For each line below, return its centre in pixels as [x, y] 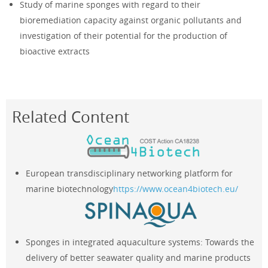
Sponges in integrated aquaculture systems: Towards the [140, 242]
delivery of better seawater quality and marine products [138, 257]
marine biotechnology [70, 188]
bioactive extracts [55, 51]
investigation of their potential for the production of [124, 36]
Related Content [71, 117]
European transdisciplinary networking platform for [130, 173]
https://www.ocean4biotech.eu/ [176, 188]
